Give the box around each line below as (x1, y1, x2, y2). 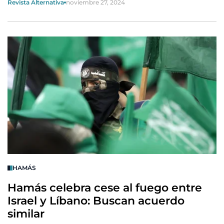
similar (7, 207, 44, 220)
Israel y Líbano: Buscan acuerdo (7, 194, 184, 207)
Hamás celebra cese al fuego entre (7, 181, 202, 194)
